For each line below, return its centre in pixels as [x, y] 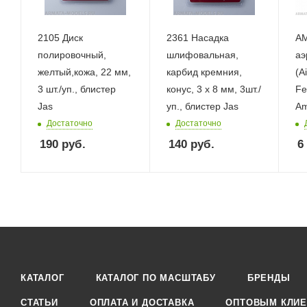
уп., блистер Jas [202, 106]
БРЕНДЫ [269, 278]
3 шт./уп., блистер [77, 89]
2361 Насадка [197, 37]
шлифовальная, [202, 54]
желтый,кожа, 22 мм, [84, 72]
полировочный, [72, 54]
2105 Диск [60, 37]
